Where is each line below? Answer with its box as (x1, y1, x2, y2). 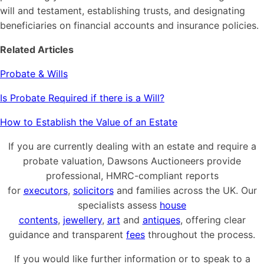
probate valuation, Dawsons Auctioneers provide (23, 154, 241, 167)
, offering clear (180, 213, 246, 226)
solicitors (72, 184, 114, 196)
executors (23, 184, 68, 196)
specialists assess (78, 199, 160, 211)
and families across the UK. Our (113, 184, 257, 196)
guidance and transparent (9, 228, 126, 240)
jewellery (62, 213, 102, 226)
